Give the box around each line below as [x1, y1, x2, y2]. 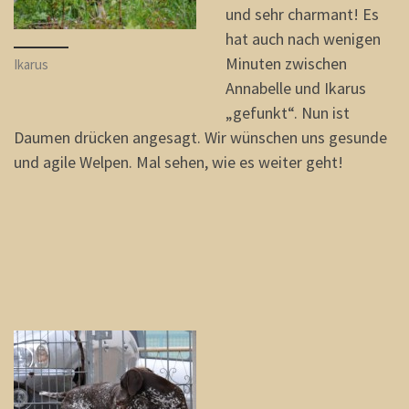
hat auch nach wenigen [225, 27, 381, 49]
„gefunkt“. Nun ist [225, 101, 350, 123]
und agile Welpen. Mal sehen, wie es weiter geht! [14, 151, 343, 173]
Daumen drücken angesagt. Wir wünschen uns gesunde [14, 126, 387, 148]
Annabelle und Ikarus [225, 77, 366, 99]
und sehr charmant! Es [225, 3, 379, 25]
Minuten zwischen [225, 52, 347, 74]
